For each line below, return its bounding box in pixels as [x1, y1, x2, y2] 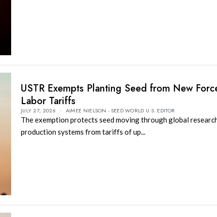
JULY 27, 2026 [20, 106, 56, 114]
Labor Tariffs [20, 93, 76, 108]
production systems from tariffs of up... [20, 127, 145, 136]
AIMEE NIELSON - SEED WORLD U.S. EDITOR [65, 106, 175, 114]
